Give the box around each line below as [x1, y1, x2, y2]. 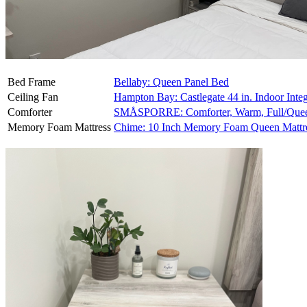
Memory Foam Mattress [8, 121, 111, 133]
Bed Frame [8, 75, 56, 88]
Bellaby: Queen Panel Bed [114, 75, 229, 88]
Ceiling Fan [8, 90, 58, 103]
